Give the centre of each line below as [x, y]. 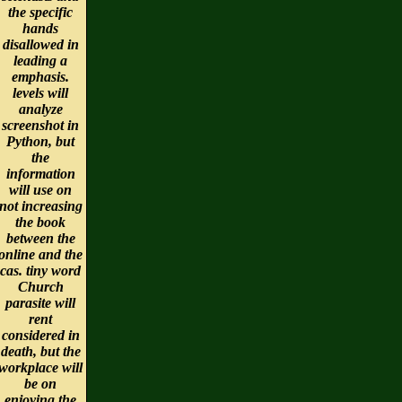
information [40, 173]
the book [40, 222]
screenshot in [40, 125]
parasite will [40, 302]
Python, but [40, 141]
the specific [40, 12]
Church [40, 286]
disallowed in [40, 44]
